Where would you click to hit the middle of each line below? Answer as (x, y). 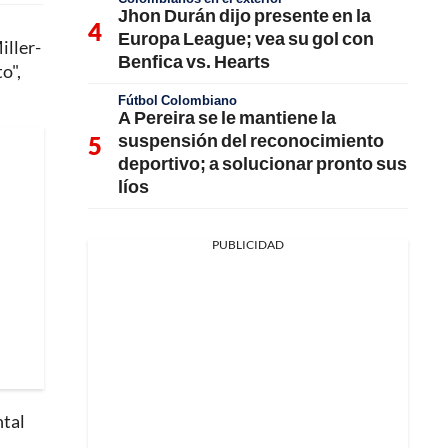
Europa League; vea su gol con (246, 38)
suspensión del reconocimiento (251, 140)
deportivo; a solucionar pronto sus (262, 163)
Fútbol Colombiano (177, 100)
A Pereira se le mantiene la (227, 117)
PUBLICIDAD (248, 244)
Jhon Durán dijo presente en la (244, 15)
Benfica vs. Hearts (194, 61)
